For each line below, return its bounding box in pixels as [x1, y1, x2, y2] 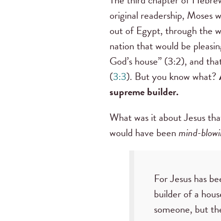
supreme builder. [110, 83, 179, 100]
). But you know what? [126, 68, 219, 84]
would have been [110, 124, 179, 141]
